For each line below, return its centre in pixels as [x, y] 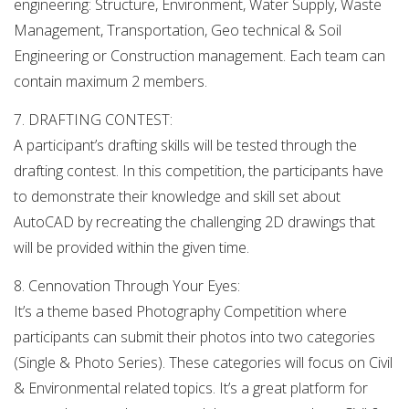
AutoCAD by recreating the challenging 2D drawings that [194, 222]
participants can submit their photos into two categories [194, 336]
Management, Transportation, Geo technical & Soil [178, 31]
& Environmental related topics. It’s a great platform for [191, 388]
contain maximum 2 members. [110, 82]
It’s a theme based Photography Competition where [180, 311]
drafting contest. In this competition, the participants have [199, 171]
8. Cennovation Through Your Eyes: [127, 285]
